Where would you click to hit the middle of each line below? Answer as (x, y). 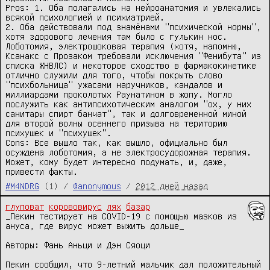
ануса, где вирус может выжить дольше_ (95, 226)
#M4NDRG (22, 186)
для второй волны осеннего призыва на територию (116, 123)
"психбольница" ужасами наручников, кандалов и (114, 85)
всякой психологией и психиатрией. (85, 17)
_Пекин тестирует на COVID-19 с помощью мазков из (121, 216)
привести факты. (42, 171)
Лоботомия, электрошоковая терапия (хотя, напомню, (124, 46)
